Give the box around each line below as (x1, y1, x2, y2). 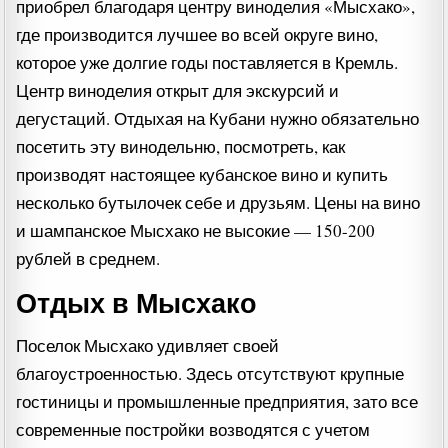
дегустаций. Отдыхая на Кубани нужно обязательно (16, 107, 420, 130)
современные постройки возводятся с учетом (16, 418, 371, 442)
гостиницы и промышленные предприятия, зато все (16, 390, 419, 414)
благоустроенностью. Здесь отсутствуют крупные (16, 362, 405, 386)
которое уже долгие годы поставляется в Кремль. (16, 51, 399, 74)
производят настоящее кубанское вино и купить (16, 163, 389, 186)
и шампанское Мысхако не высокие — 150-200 (16, 219, 376, 242)
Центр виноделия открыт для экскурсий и (16, 79, 340, 102)
